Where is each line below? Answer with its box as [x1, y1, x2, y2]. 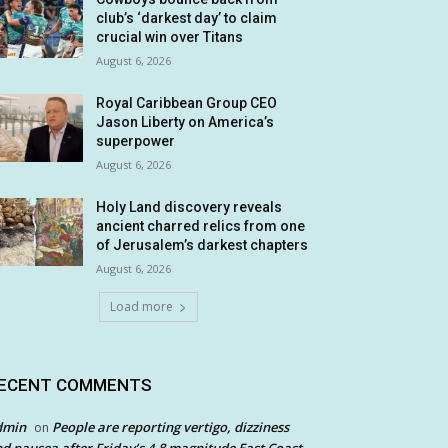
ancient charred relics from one [96, 218, 306, 235]
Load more [109, 298, 173, 316]
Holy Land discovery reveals [96, 199, 283, 216]
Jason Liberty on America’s [96, 114, 275, 131]
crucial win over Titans [96, 29, 244, 46]
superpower [96, 133, 176, 150]
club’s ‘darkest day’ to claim [96, 10, 278, 27]
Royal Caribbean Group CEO [96, 95, 278, 112]
